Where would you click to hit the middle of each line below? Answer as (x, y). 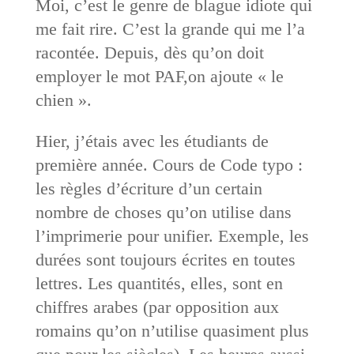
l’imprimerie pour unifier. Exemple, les (172, 235)
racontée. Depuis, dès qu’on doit (149, 52)
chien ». (63, 100)
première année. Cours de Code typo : (169, 164)
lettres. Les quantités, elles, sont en (159, 283)
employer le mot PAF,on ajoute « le (159, 76)
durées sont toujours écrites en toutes (165, 259)
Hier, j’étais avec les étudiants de (152, 141)
